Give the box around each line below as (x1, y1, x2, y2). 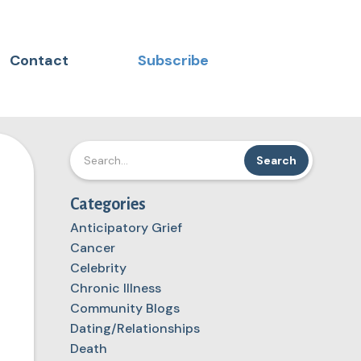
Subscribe (138, 51, 209, 71)
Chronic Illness (69, 280, 161, 297)
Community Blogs (69, 300, 180, 317)
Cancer (69, 239, 115, 257)
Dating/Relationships (69, 320, 200, 338)
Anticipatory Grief (69, 219, 182, 237)
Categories (69, 195, 146, 214)
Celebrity (69, 259, 127, 277)
